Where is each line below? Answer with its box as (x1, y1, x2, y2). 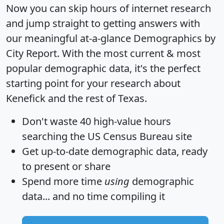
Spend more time (22, 174, 104, 188)
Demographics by (133, 31, 215, 45)
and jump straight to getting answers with (6, 16, 200, 30)
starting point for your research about (6, 76, 180, 90)
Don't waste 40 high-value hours (22, 114, 171, 128)
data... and (22, 189, 72, 203)
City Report (6, 46, 57, 60)
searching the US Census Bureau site (22, 129, 192, 143)
